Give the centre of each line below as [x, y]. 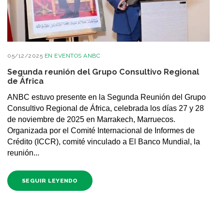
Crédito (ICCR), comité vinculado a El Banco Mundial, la [104, 142]
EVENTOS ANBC [77, 55]
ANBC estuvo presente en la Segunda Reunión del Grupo [107, 97]
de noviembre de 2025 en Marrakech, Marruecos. [91, 120]
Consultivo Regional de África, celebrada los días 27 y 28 [106, 108]
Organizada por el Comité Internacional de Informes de [101, 131]
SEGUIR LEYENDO [50, 180]
